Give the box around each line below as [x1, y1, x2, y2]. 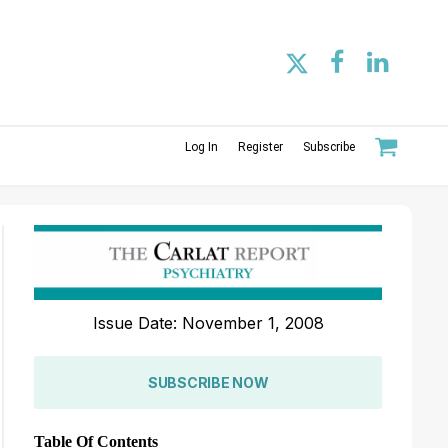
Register [238, 139, 283, 154]
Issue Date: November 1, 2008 [92, 312, 324, 333]
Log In [185, 139, 218, 154]
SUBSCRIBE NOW [147, 373, 269, 391]
